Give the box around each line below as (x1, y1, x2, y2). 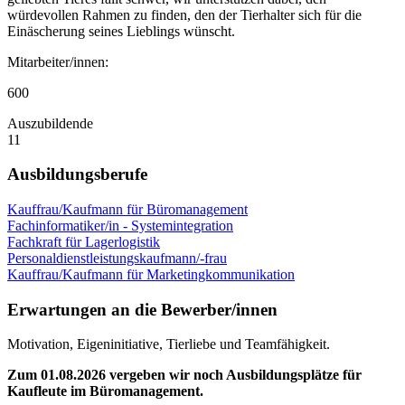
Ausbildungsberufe (7, 165, 147, 184)
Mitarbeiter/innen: (7, 53, 108, 70)
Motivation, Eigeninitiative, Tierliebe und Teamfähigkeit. (7, 336, 330, 353)
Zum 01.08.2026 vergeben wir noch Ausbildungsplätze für (7, 367, 362, 383)
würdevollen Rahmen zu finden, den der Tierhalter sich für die (7, 6, 362, 23)
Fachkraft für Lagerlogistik (7, 234, 160, 250)
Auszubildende (7, 115, 93, 131)
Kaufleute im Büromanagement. (7, 383, 203, 400)
